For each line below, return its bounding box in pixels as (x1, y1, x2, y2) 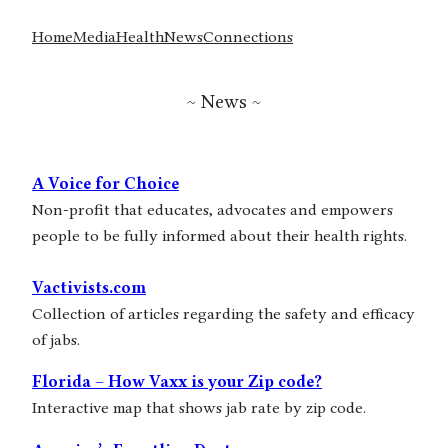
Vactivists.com (32, 277, 146, 297)
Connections (203, 27, 293, 46)
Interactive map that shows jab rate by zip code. (32, 398, 366, 418)
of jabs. (32, 329, 80, 349)
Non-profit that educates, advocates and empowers (32, 199, 393, 219)
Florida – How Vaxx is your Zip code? (32, 372, 322, 392)
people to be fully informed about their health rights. (32, 225, 407, 245)
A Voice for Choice (32, 173, 179, 193)
